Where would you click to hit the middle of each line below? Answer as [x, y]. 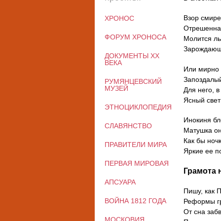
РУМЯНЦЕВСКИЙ [133, 81]
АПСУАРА [120, 182]
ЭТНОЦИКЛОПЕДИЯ [138, 107]
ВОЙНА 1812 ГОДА [135, 201]
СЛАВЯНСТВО [128, 126]
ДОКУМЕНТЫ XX [132, 56]
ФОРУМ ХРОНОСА [135, 37]
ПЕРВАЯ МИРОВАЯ [137, 163]
